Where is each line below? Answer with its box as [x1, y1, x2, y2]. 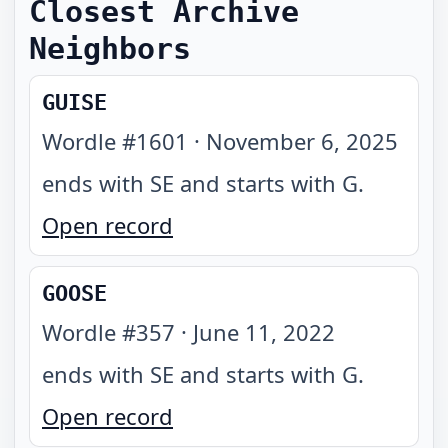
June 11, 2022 [193, 317, 335, 347]
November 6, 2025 [206, 126, 398, 156]
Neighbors [29, 31, 191, 66]
